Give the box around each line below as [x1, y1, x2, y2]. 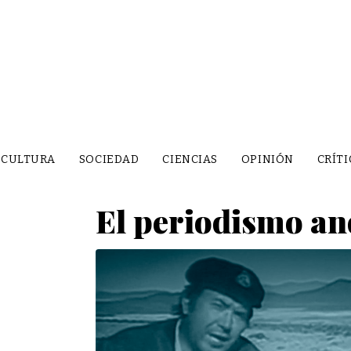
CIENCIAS [162, 152, 218, 166]
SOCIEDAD [78, 152, 139, 166]
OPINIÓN [241, 152, 294, 166]
